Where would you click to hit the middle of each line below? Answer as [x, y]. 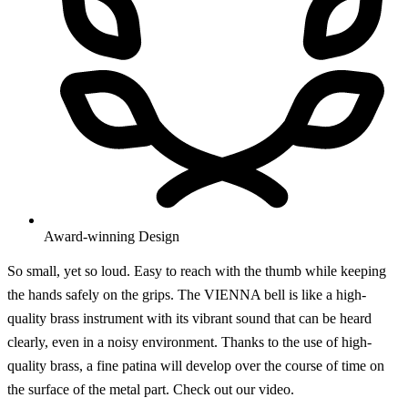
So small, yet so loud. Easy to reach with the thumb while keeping [197, 270]
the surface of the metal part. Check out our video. [151, 389]
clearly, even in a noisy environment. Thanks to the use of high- [189, 342]
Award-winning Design [112, 236]
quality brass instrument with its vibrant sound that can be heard [189, 318]
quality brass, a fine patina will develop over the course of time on [196, 365]
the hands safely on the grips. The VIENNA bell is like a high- [187, 294]
